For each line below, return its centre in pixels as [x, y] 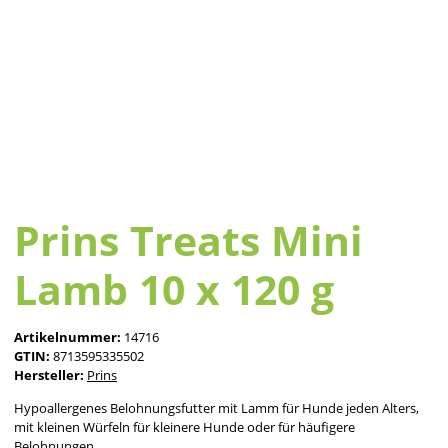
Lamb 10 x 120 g [174, 289]
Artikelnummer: [69, 337]
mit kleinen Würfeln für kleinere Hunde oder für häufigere [184, 427]
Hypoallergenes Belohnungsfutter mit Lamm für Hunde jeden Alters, [216, 408]
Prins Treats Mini [188, 240]
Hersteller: [49, 375]
